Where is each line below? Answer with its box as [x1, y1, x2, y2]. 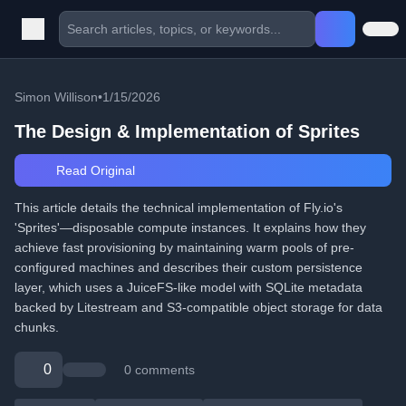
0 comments [124, 362, 195, 377]
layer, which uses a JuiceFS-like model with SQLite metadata [14, 280, 362, 295]
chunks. [14, 320, 59, 334]
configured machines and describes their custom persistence [14, 260, 362, 275]
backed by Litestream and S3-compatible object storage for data [14, 300, 382, 314]
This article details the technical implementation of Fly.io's [14, 200, 343, 215]
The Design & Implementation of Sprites [14, 121, 360, 141]
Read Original [52, 163, 135, 178]
